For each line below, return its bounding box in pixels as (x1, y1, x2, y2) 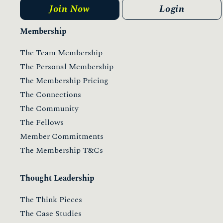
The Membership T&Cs (20, 144, 103, 156)
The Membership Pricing (20, 74, 109, 87)
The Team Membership (20, 46, 103, 59)
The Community (20, 102, 79, 114)
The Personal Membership (20, 60, 113, 73)
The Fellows (20, 116, 64, 128)
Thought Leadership (20, 172, 94, 184)
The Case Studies (20, 207, 82, 220)
